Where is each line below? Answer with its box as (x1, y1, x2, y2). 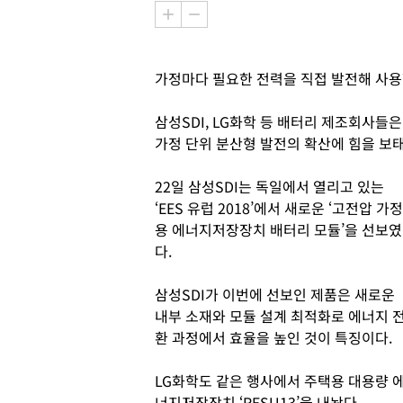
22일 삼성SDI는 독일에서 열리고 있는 (155, 175, 384, 197)
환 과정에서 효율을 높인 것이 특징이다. (155, 327, 392, 348)
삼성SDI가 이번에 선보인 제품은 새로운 (155, 283, 395, 305)
